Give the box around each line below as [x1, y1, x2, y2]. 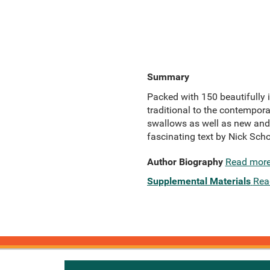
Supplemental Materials [146, 175, 251, 187]
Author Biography [146, 156, 223, 168]
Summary [146, 71, 189, 83]
